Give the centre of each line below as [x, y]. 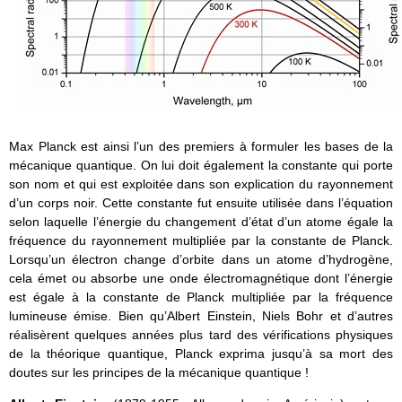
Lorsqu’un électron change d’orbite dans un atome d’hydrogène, [201, 259]
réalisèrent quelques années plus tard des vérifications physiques [201, 334]
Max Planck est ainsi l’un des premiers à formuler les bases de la [201, 146]
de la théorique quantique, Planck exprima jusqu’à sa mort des [201, 353]
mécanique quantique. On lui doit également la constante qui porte [201, 165]
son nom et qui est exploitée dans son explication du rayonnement [201, 184]
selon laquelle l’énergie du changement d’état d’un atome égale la [201, 221]
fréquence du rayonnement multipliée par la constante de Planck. [201, 240]
